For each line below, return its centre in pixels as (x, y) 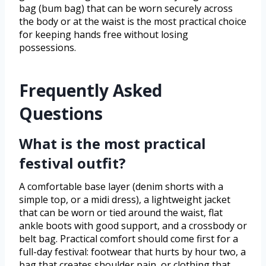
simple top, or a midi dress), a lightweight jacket (125, 200)
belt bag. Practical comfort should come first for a (129, 239)
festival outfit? (72, 163)
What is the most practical (113, 144)
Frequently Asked (91, 91)
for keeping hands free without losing (104, 35)
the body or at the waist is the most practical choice (133, 22)
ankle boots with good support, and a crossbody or (133, 226)
